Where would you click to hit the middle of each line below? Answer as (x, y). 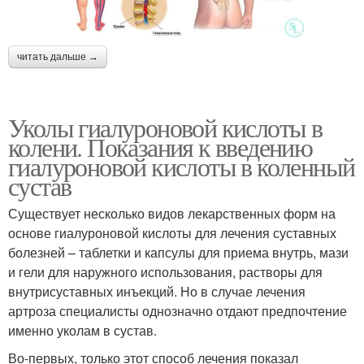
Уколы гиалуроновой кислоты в (165, 128)
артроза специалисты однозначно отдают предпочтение (178, 311)
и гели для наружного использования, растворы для (165, 272)
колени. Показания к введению (160, 147)
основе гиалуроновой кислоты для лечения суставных (172, 233)
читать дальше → (58, 57)
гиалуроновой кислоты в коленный (182, 167)
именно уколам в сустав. (82, 331)
